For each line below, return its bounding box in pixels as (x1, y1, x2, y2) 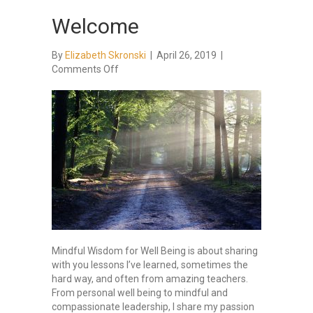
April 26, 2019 (156, 50, 219, 61)
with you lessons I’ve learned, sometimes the (52, 259, 248, 271)
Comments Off (52, 64, 119, 75)
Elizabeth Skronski (65, 50, 146, 61)
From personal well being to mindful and (52, 287, 228, 299)
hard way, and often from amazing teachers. (52, 273, 248, 285)
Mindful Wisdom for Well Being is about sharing (52, 245, 258, 257)
